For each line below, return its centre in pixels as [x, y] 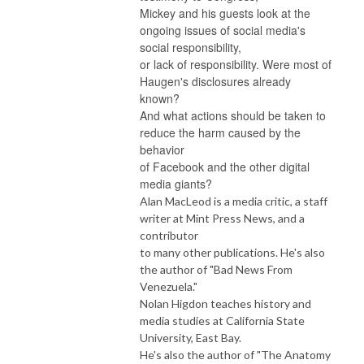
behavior [162, 149]
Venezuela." [169, 286]
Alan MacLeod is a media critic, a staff [234, 201]
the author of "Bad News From [216, 269]
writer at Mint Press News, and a [222, 218]
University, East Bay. [191, 337]
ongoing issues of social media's [223, 30]
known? [160, 98]
